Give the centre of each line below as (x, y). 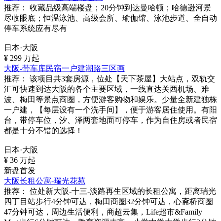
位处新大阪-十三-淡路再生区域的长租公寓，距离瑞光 (122, 191)
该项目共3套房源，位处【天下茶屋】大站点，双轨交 (121, 79)
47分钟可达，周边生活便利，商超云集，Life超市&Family (103, 212)
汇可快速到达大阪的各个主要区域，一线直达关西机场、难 (107, 89)
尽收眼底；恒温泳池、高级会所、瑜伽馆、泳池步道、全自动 (110, 18)
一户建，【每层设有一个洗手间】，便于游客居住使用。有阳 (110, 110)
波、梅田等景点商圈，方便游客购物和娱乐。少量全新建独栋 (110, 99)
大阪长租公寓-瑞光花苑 (45, 181)
